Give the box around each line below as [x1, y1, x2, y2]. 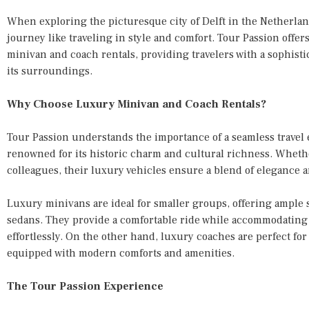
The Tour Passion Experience [7, 279, 163, 293]
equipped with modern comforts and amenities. [7, 246, 235, 260]
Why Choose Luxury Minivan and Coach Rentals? [7, 97, 266, 111]
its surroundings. [7, 63, 92, 78]
